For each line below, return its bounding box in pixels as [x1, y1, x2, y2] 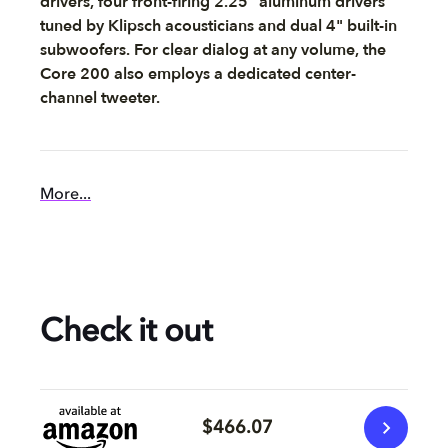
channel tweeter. [40, 87, 160, 109]
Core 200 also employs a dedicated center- [40, 63, 356, 85]
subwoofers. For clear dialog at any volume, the [40, 39, 386, 61]
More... [40, 187, 91, 203]
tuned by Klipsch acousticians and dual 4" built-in [40, 15, 397, 37]
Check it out [40, 317, 212, 349]
